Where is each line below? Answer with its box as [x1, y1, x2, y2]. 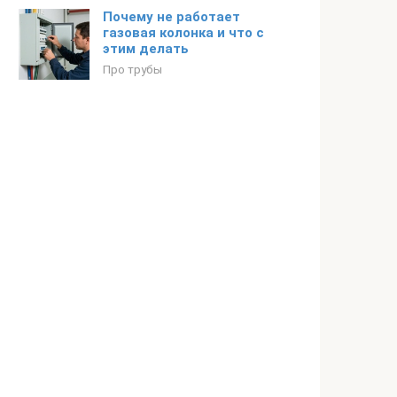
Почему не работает [103, 9, 240, 25]
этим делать [103, 41, 189, 57]
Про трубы [103, 62, 162, 76]
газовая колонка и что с [103, 25, 264, 41]
